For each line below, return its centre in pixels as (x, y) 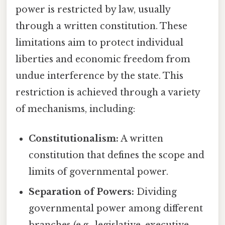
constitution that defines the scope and (117, 155)
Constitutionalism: (74, 139)
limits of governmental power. (99, 172)
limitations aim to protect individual (99, 43)
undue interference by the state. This (99, 76)
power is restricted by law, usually (93, 10)
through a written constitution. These (101, 26)
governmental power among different (116, 209)
